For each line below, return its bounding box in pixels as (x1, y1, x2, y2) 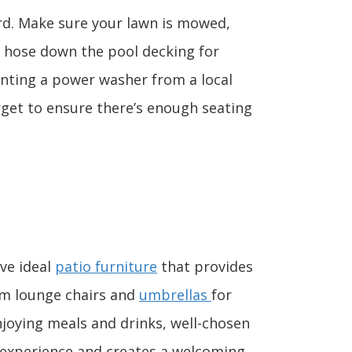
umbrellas (139, 285, 211, 304)
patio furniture (55, 257, 157, 276)
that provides (157, 257, 253, 276)
